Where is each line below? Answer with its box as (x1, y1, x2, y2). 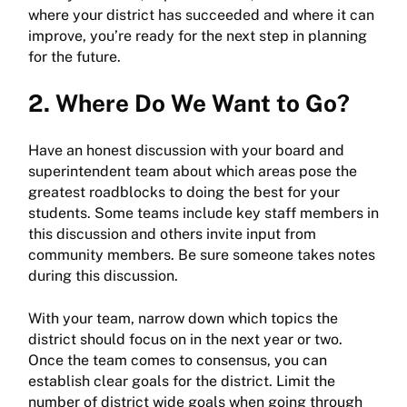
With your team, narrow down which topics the (28, 310, 338, 328)
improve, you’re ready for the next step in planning (28, 27, 367, 45)
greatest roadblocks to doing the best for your (28, 184, 340, 202)
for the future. (28, 48, 121, 66)
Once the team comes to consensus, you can (28, 352, 327, 370)
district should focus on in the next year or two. (28, 331, 342, 349)
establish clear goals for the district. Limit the (28, 372, 335, 391)
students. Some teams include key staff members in (28, 204, 379, 223)
